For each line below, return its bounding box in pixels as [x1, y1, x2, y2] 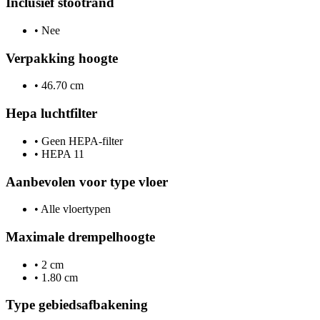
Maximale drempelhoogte [6, 229, 155, 244]
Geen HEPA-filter [39, 134, 123, 147]
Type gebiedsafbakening [6, 297, 148, 313]
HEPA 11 [39, 147, 84, 160]
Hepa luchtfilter [6, 106, 97, 121]
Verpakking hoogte [6, 50, 118, 66]
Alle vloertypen [39, 203, 111, 216]
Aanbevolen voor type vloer [6, 174, 168, 189]
